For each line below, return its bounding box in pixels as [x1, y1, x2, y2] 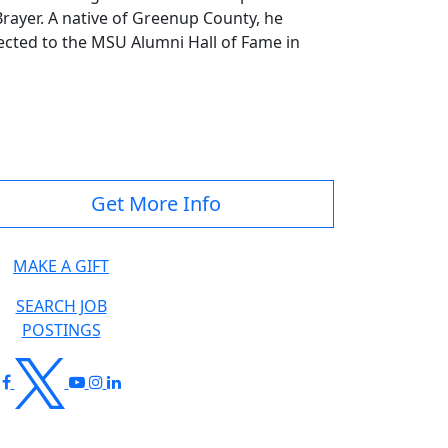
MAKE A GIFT [13, 255, 109, 278]
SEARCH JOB [15, 295, 107, 318]
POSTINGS [21, 319, 101, 342]
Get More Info [91, 190, 221, 218]
